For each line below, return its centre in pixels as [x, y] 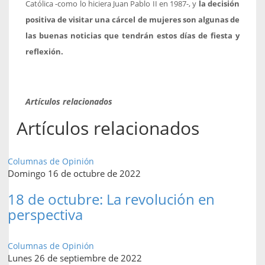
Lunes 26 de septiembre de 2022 [75, 258]
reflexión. [44, 51]
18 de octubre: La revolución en [111, 199]
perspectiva [45, 214]
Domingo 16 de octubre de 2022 [74, 173]
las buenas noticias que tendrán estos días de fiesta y [132, 35]
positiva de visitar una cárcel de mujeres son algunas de [132, 20]
